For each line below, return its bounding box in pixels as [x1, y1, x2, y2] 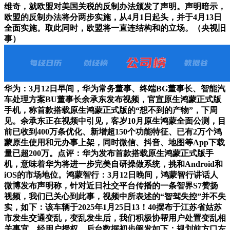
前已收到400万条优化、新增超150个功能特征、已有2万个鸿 [4, 127, 222, 137]
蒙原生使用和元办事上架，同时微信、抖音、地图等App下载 [4, 138, 225, 147]
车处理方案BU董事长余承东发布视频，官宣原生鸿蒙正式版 [4, 95, 221, 104]
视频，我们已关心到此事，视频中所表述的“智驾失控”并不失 [4, 192, 226, 201]
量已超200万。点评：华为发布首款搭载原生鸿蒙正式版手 [4, 149, 214, 158]
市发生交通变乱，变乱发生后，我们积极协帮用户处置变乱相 [4, 214, 226, 223]
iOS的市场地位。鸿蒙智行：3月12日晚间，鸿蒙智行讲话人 [4, 170, 218, 180]
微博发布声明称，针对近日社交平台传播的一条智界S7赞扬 [4, 181, 218, 190]
